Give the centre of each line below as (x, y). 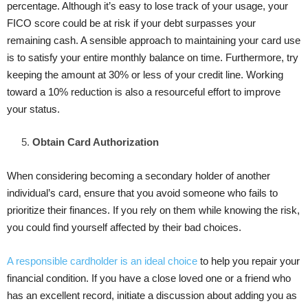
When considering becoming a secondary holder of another (139, 175)
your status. (33, 109)
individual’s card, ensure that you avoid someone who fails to (142, 192)
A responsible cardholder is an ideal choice (102, 261)
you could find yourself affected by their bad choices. (124, 227)
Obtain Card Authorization (96, 142)
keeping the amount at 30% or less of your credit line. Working (145, 74)
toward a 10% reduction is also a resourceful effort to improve (144, 91)
